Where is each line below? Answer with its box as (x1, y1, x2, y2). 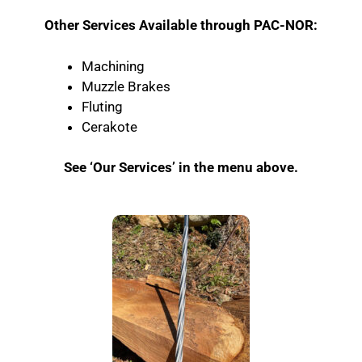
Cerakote (82, 118, 137, 135)
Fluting (82, 98, 123, 115)
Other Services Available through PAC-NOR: (44, 17, 318, 34)
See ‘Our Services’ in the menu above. (64, 159, 298, 176)
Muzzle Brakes (82, 78, 170, 95)
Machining (82, 57, 145, 74)
